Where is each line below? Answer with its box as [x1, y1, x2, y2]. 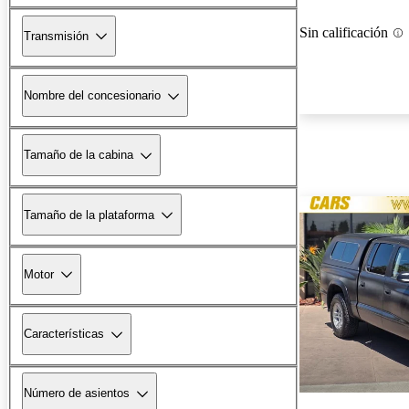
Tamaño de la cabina [24, 148, 133, 163]
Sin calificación [299, 25, 388, 41]
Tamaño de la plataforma [24, 207, 154, 222]
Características [24, 327, 104, 341]
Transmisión [24, 28, 89, 43]
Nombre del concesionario [24, 89, 161, 103]
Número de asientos [24, 386, 130, 401]
